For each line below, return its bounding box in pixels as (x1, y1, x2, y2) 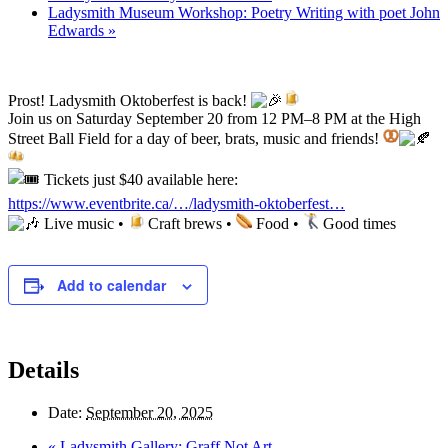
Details (8, 356, 79, 383)
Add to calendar (57, 274, 166, 295)
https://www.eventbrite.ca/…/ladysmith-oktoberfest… (8, 194, 345, 212)
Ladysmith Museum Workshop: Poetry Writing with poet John (48, 3, 440, 21)
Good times (319, 214, 396, 232)
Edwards (48, 21, 108, 39)
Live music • (40, 214, 128, 232)
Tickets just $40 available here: (40, 170, 238, 188)
